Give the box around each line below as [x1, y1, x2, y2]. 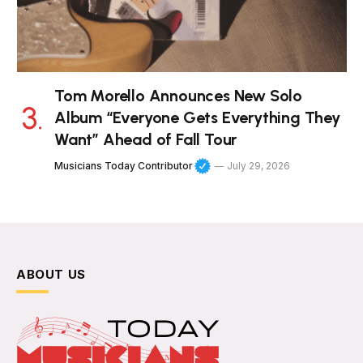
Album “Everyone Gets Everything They [54, 108, 340, 128]
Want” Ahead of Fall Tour [54, 130, 237, 150]
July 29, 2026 [227, 159, 291, 172]
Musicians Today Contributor [54, 159, 193, 172]
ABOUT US [16, 267, 86, 283]
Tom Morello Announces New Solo [54, 86, 302, 106]
